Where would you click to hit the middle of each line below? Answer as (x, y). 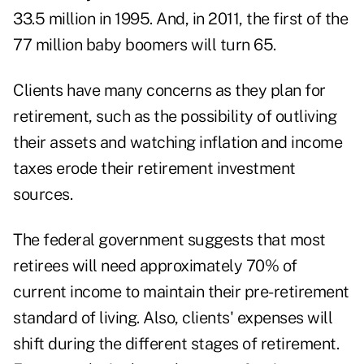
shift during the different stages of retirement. (176, 344)
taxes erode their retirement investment (154, 169)
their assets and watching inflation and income (178, 143)
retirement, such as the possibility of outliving (175, 117)
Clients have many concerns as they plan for (169, 91)
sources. (43, 195)
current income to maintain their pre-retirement (181, 292)
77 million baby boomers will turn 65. (145, 45)
